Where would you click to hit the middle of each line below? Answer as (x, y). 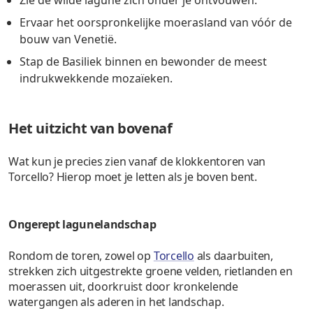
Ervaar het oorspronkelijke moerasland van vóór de (156, 22)
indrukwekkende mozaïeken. (96, 78)
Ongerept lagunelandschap (82, 224)
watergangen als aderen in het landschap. (116, 301)
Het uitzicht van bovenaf (90, 128)
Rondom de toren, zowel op (81, 255)
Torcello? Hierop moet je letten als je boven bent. (133, 176)
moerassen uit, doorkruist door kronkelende (123, 286)
